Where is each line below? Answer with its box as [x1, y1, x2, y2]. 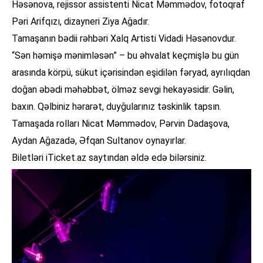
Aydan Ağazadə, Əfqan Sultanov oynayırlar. [12, 135, 186, 147]
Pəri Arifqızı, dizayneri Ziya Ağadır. [12, 16, 149, 28]
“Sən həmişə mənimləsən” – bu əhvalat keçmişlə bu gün [12, 50, 239, 62]
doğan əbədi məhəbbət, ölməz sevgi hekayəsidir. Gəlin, [12, 84, 234, 96]
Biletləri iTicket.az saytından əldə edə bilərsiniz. [12, 152, 207, 164]
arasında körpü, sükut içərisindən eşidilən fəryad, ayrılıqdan [12, 67, 250, 79]
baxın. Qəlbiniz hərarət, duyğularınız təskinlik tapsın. [12, 101, 221, 113]
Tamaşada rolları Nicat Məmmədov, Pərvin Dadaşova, [12, 118, 230, 130]
